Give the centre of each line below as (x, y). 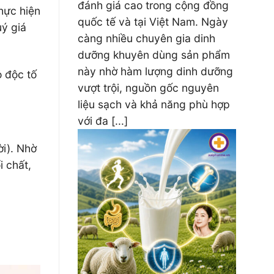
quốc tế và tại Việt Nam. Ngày (153, 22)
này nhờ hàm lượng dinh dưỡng (155, 71)
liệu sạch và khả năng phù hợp (154, 104)
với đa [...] (103, 121)
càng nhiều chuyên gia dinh (146, 38)
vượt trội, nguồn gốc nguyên (148, 88)
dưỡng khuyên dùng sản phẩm (154, 55)
